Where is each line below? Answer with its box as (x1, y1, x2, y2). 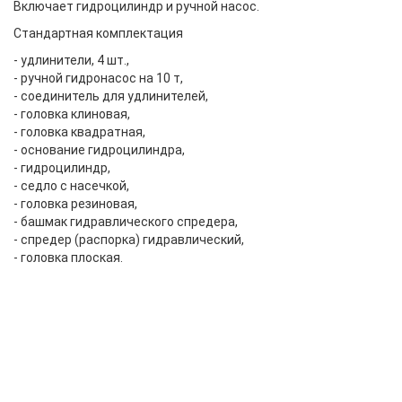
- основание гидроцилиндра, (13, 143, 185, 157)
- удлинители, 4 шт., (13, 53, 129, 67)
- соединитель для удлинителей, (13, 89, 208, 103)
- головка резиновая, (13, 197, 137, 211)
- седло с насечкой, (13, 179, 129, 193)
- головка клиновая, (13, 107, 130, 121)
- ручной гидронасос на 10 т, (13, 71, 183, 85)
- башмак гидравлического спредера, (13, 214, 238, 229)
